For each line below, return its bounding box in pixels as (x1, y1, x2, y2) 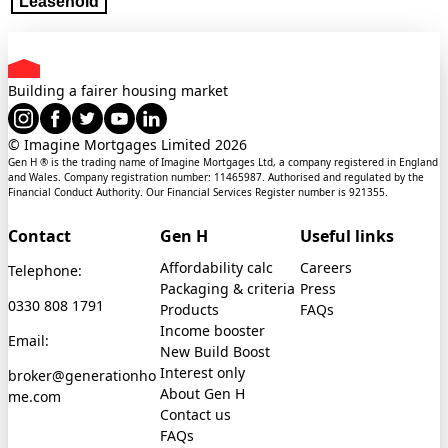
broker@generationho (8, 365, 156, 385)
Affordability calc (160, 258, 273, 278)
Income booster (160, 321, 265, 341)
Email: (8, 330, 49, 350)
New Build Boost (160, 342, 270, 362)
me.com (8, 386, 61, 406)
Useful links (300, 224, 394, 247)
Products (160, 300, 219, 320)
